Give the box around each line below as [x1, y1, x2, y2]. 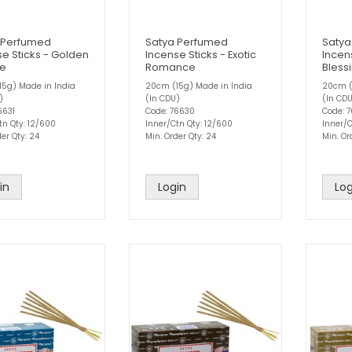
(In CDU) [145, 93, 180, 104]
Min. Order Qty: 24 [145, 130, 216, 142]
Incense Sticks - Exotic [145, 47, 256, 62]
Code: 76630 [145, 105, 195, 117]
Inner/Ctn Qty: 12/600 [145, 118, 233, 130]
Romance [145, 60, 196, 75]
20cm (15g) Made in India [145, 80, 252, 92]
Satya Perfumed [145, 35, 228, 49]
